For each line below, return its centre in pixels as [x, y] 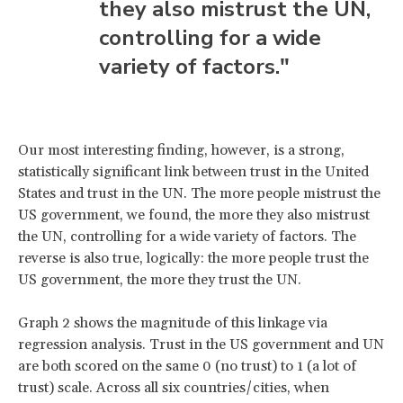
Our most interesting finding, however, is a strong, [181, 151]
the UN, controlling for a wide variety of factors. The [187, 237]
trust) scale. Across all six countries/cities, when [174, 388]
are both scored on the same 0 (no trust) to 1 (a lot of [187, 367]
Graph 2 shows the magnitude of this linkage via [173, 323]
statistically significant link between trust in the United [193, 172]
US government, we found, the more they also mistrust [194, 215]
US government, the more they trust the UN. [160, 280]
